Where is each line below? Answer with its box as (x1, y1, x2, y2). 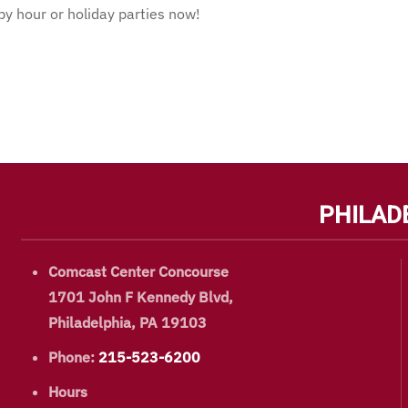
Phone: (48, 348, 99, 367)
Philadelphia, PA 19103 (48, 313, 208, 332)
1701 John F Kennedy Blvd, (48, 288, 234, 307)
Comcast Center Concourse (48, 262, 229, 281)
